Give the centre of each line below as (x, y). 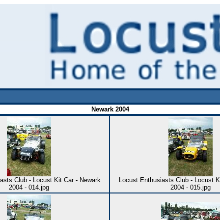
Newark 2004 (110, 109)
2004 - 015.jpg (191, 187)
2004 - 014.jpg (29, 187)
